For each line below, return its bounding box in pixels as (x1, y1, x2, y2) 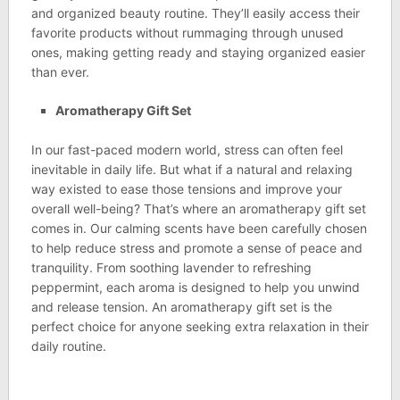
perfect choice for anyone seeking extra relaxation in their (30, 318, 369, 334)
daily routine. (30, 337, 106, 354)
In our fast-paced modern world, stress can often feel (30, 141, 343, 157)
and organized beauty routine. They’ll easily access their (30, 4, 360, 21)
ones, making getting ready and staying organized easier (30, 44, 365, 60)
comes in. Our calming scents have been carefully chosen (30, 220, 367, 236)
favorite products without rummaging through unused (30, 24, 344, 40)
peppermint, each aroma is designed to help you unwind (30, 279, 360, 295)
